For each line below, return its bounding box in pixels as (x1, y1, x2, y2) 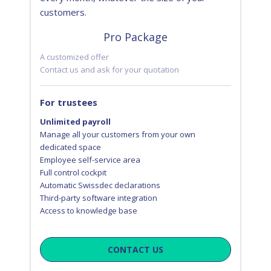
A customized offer (39, 51, 109, 62)
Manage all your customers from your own (39, 128, 195, 140)
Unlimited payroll (39, 116, 111, 127)
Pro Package (103, 30, 168, 45)
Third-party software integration (39, 192, 157, 203)
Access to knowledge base (39, 204, 137, 216)
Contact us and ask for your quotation (39, 64, 179, 75)
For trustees (39, 96, 97, 108)
